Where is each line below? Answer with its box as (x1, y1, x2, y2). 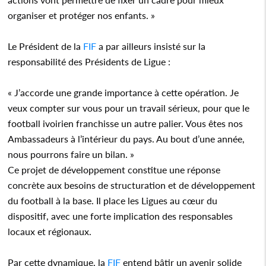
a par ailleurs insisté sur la (96, 40, 206, 52)
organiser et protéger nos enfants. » (8, 9, 156, 21)
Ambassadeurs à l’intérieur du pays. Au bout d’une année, (8, 132, 245, 144)
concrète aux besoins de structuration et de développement (8, 179, 256, 191)
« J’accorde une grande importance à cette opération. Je (8, 86, 239, 98)
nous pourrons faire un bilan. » (8, 148, 135, 160)
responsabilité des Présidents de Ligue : (8, 55, 171, 67)
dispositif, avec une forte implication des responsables (8, 210, 233, 221)
